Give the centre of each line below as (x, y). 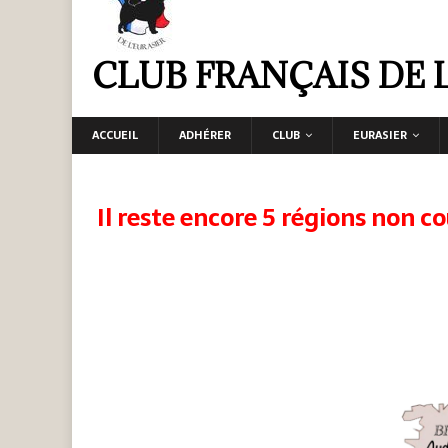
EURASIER (380, 135)
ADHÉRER (205, 135)
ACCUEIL (115, 135)
